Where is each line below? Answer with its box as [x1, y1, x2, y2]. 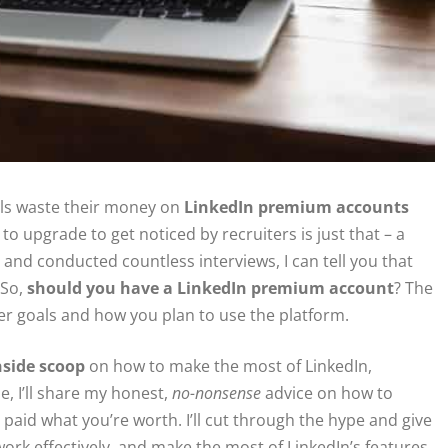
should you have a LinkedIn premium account [27, 277, 394, 300]
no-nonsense [172, 382, 261, 405]
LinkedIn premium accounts [184, 196, 409, 219]
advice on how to [261, 382, 393, 405]
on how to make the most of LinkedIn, [85, 355, 372, 378]
